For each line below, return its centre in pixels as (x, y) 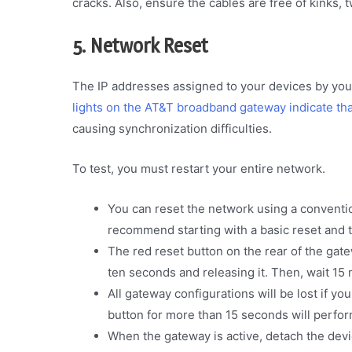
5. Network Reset (140, 46)
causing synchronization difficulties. (172, 129)
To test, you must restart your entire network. (199, 169)
